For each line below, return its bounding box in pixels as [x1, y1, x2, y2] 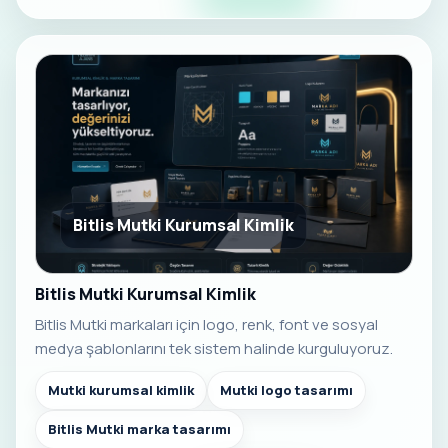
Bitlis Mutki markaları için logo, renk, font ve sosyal [35, 314, 378, 336]
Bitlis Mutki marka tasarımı [48, 420, 231, 439]
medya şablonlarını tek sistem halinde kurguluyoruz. [35, 338, 393, 360]
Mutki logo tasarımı [220, 381, 353, 400]
